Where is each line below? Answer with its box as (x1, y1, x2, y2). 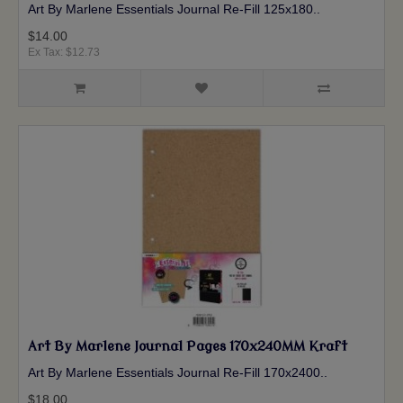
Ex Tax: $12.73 (28, 46, 100, 59)
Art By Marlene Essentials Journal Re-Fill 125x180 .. (28, 2, 320, 17)
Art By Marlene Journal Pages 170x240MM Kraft (28, 339, 347, 355)
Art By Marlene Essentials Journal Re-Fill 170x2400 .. (28, 365, 327, 381)
